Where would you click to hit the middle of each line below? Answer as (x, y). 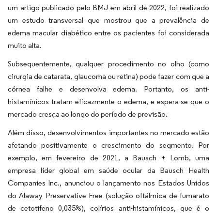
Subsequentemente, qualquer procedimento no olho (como (108, 64)
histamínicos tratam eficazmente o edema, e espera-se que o (108, 101)
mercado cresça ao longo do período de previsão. (88, 114)
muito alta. (25, 45)
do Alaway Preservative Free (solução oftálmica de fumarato (108, 195)
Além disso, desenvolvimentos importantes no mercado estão (108, 132)
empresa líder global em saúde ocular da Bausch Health (108, 170)
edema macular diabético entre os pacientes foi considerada (108, 33)
